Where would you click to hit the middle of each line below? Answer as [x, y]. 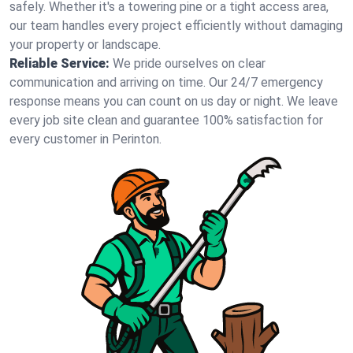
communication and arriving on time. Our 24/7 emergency [166, 82]
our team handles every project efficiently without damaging [176, 26]
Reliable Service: [59, 63]
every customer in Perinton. [85, 139]
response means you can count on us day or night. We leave [174, 101]
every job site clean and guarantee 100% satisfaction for [166, 120]
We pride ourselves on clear [189, 63]
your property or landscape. [85, 45]
